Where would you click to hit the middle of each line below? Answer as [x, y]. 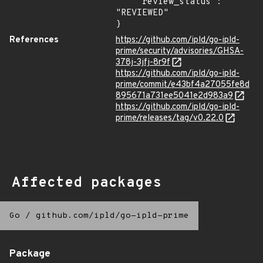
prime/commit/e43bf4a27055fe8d [183, 85]
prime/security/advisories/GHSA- [180, 51]
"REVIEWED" [142, 13]
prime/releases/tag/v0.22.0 [170, 118]
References [34, 40]
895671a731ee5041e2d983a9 [174, 96]
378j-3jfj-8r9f [143, 63]
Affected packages [87, 183]
